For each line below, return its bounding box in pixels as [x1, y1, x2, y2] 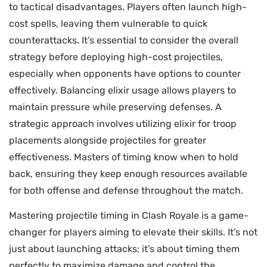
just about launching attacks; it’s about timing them [9, 243, 240, 255]
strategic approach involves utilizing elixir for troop [9, 117, 237, 129]
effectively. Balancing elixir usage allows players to [9, 84, 236, 96]
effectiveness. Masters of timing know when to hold [9, 151, 238, 163]
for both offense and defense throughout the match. [9, 184, 243, 196]
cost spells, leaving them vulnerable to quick [9, 17, 207, 29]
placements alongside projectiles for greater [9, 134, 206, 146]
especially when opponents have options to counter [9, 67, 241, 79]
